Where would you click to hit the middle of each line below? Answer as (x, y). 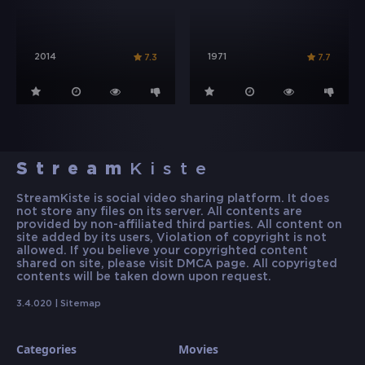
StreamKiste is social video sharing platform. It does (173, 199)
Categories (46, 350)
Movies (198, 350)
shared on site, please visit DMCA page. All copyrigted (177, 264)
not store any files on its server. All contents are (159, 212)
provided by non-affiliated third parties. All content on (179, 225)
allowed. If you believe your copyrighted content (162, 251)
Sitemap (81, 304)
